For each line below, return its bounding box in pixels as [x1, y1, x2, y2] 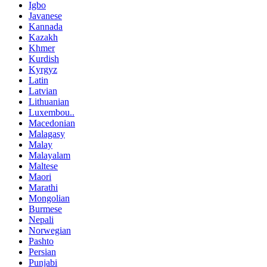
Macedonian [29, 118, 75, 129]
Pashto [29, 236, 54, 247]
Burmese [29, 204, 62, 215]
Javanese [29, 11, 62, 21]
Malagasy [29, 129, 65, 139]
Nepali [29, 215, 54, 225]
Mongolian [29, 193, 70, 204]
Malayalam [29, 150, 70, 161]
